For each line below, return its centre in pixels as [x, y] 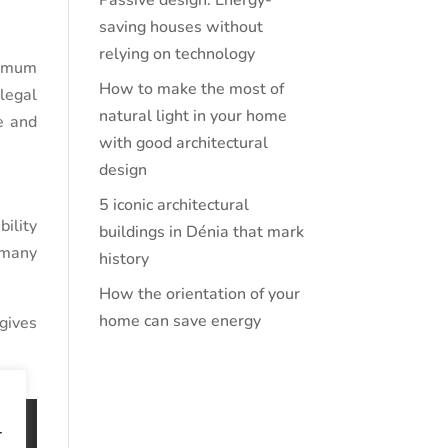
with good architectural [183, 143]
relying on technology [176, 54]
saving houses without [180, 27]
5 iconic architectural [173, 205]
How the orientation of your [199, 294]
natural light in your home [192, 116]
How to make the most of [191, 89]
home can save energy [179, 321]
